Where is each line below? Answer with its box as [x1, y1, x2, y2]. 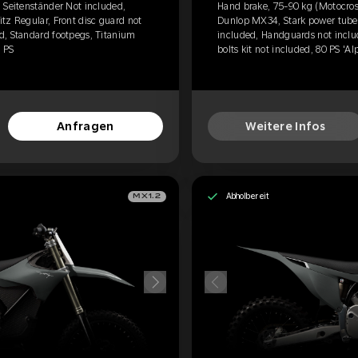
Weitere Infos [245, 120, 326, 133]
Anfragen [56, 120, 114, 133]
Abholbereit [225, 191, 269, 201]
